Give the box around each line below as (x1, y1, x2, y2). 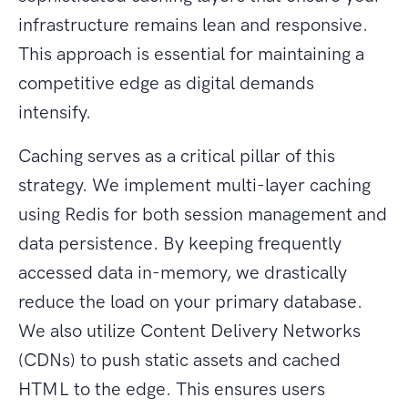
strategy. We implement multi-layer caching (18, 174, 371, 197)
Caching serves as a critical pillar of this (18, 145, 335, 168)
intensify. (18, 101, 91, 124)
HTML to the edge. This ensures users (18, 378, 325, 401)
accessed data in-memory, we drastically (18, 261, 347, 284)
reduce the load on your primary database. (18, 291, 362, 313)
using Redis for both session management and (18, 203, 387, 226)
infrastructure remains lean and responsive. (18, 14, 368, 36)
